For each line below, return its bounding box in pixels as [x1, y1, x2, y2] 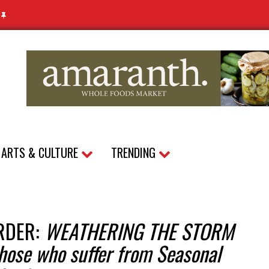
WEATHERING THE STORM [44, 216, 234, 247]
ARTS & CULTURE [1, 144, 81, 162]
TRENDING [111, 144, 159, 162]
